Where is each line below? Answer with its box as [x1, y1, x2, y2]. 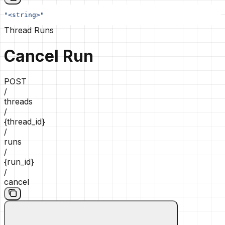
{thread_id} [4, 117, 45, 127]
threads [4, 96, 33, 107]
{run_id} [4, 157, 34, 167]
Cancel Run [4, 46, 93, 66]
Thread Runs [4, 25, 54, 36]
